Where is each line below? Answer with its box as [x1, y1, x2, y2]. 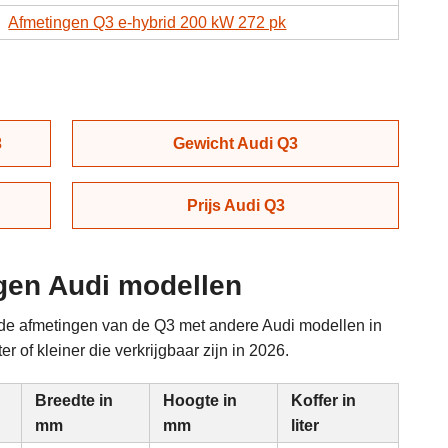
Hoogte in [163, 392, 238, 409]
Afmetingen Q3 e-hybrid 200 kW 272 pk [8, 14, 287, 31]
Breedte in [35, 392, 114, 409]
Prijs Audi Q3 [186, 197, 285, 214]
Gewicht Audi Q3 [173, 135, 299, 152]
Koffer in [291, 392, 357, 409]
